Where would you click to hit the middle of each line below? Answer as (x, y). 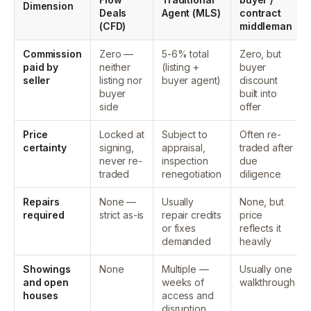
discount (259, 80)
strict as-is (122, 215)
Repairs (42, 202)
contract (260, 13)
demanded (186, 241)
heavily (256, 241)
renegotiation (192, 174)
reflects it (260, 228)
